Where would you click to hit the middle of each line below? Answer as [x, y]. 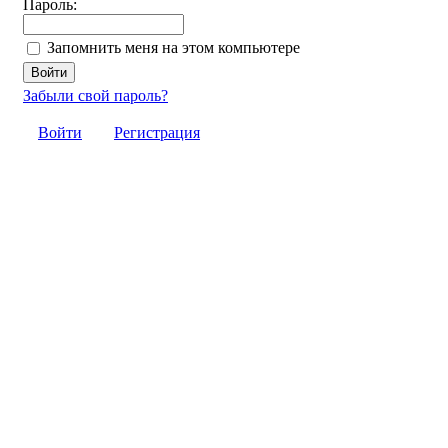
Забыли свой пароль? [95, 96]
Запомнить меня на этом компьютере [173, 48]
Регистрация [157, 133]
